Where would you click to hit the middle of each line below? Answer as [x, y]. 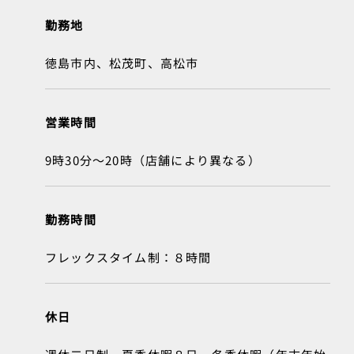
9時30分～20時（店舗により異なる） [153, 160]
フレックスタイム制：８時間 [128, 258]
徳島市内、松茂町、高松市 [122, 63]
